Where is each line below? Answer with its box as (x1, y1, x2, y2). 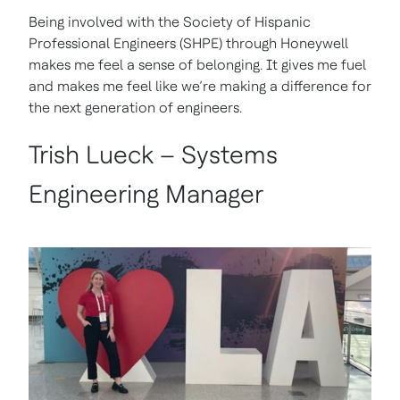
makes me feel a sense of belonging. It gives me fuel (29, 56, 366, 73)
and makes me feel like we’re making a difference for (29, 78, 371, 95)
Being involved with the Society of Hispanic (29, 13, 311, 30)
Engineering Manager (29, 179, 263, 209)
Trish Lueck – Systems (29, 139, 278, 170)
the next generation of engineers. (29, 99, 242, 116)
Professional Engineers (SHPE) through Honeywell (29, 35, 348, 52)
